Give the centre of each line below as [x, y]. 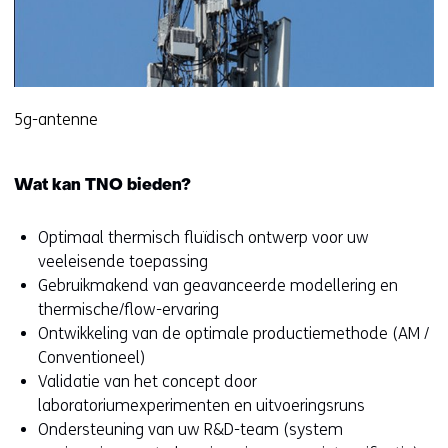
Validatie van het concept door [147, 382]
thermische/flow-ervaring [128, 310]
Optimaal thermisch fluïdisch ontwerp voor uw [203, 238]
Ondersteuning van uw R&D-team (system [190, 430]
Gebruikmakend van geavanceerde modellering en [218, 286]
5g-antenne [56, 120]
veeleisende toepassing [123, 262]
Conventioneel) [91, 358]
